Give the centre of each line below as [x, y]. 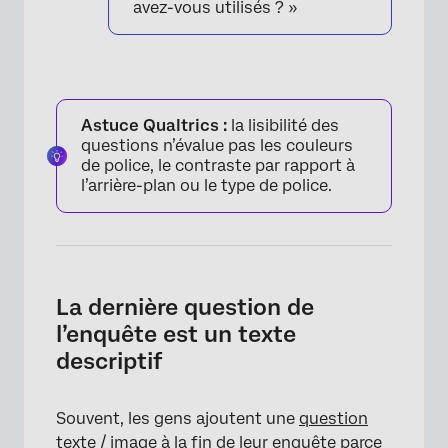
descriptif [109, 361]
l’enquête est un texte [176, 334]
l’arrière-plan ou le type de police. [206, 185]
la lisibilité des [283, 125]
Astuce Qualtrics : [154, 125]
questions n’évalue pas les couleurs [217, 145]
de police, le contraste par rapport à [218, 165]
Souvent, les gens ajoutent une [177, 418]
